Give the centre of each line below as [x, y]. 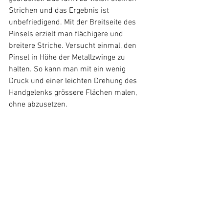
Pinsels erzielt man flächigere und [67, 34]
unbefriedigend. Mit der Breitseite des [73, 22]
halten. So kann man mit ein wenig [68, 69]
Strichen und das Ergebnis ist [60, 11]
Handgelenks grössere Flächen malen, [74, 93]
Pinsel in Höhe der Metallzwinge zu [68, 57]
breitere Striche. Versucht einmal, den [74, 46]
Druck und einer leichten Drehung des [74, 81]
